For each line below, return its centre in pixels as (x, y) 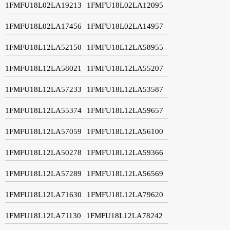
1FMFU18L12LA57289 (43, 173)
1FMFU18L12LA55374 (43, 110)
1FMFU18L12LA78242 (124, 215)
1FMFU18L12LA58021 (43, 68)
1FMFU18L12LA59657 (125, 110)
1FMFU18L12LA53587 (125, 89)
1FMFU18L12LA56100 (125, 131)
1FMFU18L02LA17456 (43, 26)
